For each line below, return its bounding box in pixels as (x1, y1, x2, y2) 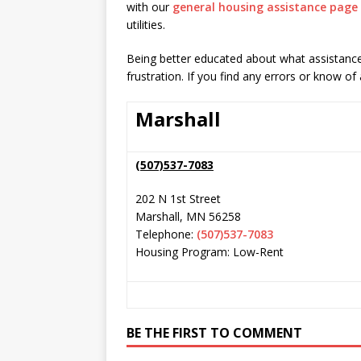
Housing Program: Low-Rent (135, 244, 284, 259)
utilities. (127, 17, 165, 32)
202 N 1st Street (135, 191, 221, 206)
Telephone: (135, 226, 193, 242)
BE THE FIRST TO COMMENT (127, 324, 302, 342)
